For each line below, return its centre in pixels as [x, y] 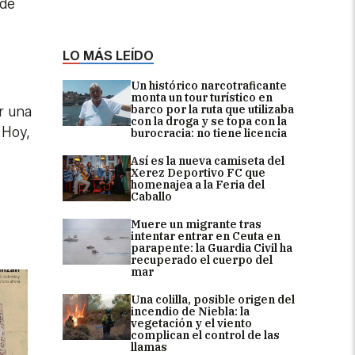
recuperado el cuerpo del [202, 260]
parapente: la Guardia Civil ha [212, 248]
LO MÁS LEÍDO [108, 56]
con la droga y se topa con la [209, 122]
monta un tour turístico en [202, 98]
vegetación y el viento [191, 324]
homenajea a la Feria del [198, 185]
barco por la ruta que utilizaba [212, 110]
